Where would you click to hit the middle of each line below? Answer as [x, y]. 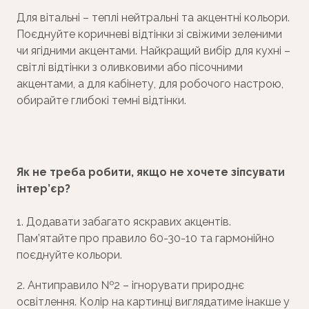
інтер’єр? [43, 189]
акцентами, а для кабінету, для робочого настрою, [150, 84]
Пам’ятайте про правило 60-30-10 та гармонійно [146, 239]
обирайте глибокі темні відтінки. [101, 101]
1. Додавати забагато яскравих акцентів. [124, 222]
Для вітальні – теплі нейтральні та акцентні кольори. [153, 18]
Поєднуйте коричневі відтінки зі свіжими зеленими [149, 34]
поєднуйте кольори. [69, 255]
